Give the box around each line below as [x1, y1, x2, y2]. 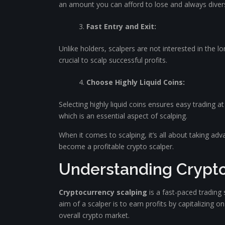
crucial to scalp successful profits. [59, 55, 167, 65]
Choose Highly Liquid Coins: [86, 77, 185, 87]
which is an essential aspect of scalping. [59, 111, 187, 121]
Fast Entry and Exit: [86, 22, 156, 31]
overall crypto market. [59, 210, 130, 220]
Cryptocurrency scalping [59, 187, 147, 197]
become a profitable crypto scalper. [59, 142, 174, 151]
